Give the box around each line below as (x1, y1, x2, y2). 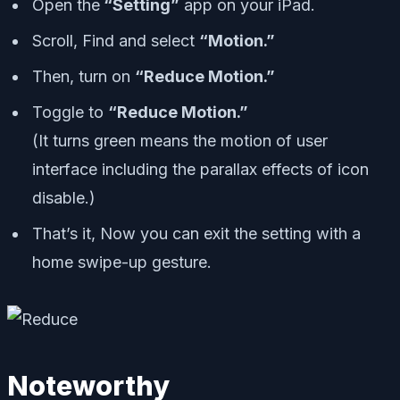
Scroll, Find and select (32, 31, 199, 51)
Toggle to (32, 103, 108, 122)
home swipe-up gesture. (32, 253, 212, 272)
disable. (32, 188, 89, 208)
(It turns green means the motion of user (32, 131, 328, 151)
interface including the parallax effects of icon (32, 160, 369, 179)
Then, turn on (32, 67, 135, 87)
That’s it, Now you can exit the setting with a (32, 224, 361, 244)
